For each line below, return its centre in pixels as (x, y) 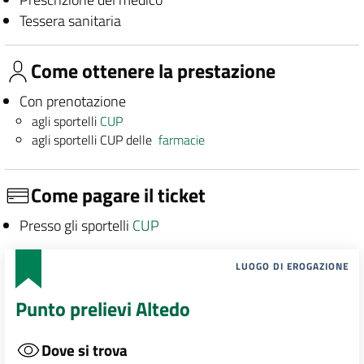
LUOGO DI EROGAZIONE (292, 266)
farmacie (182, 139)
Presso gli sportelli (76, 225)
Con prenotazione (72, 101)
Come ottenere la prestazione (153, 71)
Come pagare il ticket (118, 195)
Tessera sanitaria (70, 20)
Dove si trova (84, 350)
